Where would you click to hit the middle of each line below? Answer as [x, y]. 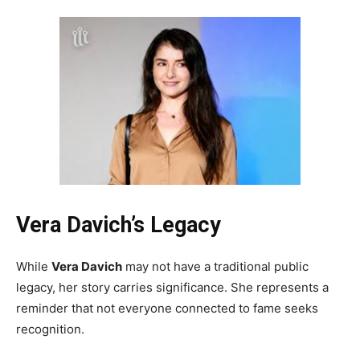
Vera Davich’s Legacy [119, 225]
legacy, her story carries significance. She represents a [172, 287]
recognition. [50, 329]
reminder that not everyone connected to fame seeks [167, 308]
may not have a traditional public [215, 266]
